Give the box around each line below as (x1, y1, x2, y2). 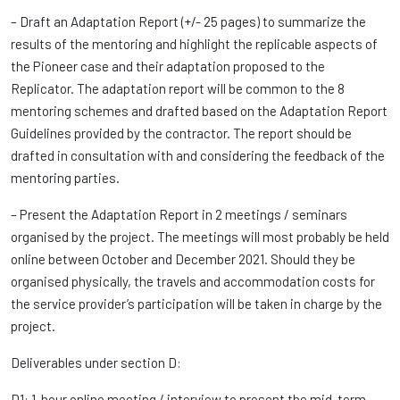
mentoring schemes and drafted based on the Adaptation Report (11, 103, 387, 119)
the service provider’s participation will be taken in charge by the (11, 296, 382, 312)
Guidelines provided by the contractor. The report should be (11, 125, 352, 141)
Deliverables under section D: (11, 354, 181, 371)
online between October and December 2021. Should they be (11, 251, 355, 267)
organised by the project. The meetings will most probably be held (11, 229, 389, 245)
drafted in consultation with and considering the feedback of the (11, 147, 385, 163)
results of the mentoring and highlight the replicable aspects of (11, 36, 378, 52)
